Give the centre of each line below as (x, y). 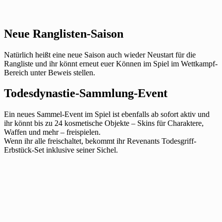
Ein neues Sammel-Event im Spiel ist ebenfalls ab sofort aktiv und (107, 114)
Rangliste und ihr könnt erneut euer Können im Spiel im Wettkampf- (111, 63)
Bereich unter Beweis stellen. (50, 72)
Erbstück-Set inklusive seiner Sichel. (61, 150)
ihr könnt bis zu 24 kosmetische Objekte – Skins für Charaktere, (104, 123)
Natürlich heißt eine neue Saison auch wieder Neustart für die (100, 55)
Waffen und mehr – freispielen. (52, 132)
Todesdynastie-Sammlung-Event (86, 93)
